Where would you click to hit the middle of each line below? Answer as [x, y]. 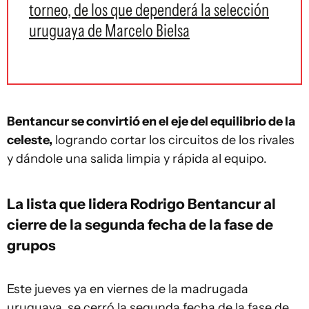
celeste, [30, 140]
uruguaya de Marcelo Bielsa [109, 30]
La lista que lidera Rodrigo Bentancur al [141, 203]
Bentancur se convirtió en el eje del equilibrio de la [151, 121]
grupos [31, 245]
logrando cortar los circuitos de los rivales [173, 140]
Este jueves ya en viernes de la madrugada [128, 289]
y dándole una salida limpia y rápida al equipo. [137, 159]
